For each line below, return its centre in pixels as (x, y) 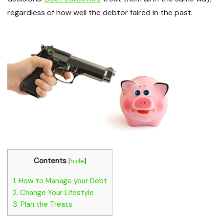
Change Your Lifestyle (56, 193)
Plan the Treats (45, 205)
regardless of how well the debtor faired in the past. (100, 12)
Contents (50, 161)
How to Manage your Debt (62, 181)
